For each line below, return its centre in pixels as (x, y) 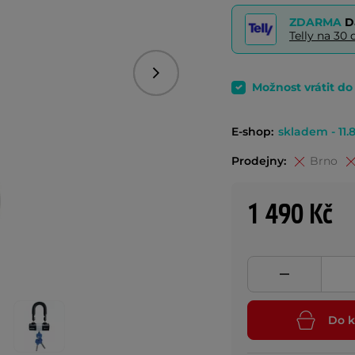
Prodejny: (259, 161)
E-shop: (252, 132)
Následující (185, 78)
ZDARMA (317, 22)
